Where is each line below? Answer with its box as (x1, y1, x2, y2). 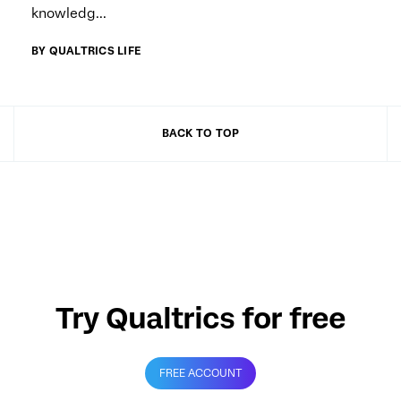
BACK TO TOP (161, 126, 240, 140)
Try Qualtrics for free (55, 300, 346, 336)
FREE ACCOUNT (159, 366, 242, 380)
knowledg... (31, 4, 107, 21)
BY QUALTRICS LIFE (31, 44, 141, 57)
